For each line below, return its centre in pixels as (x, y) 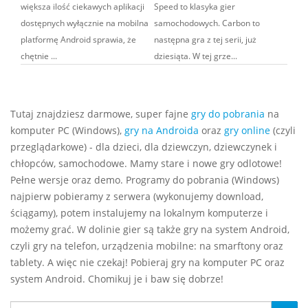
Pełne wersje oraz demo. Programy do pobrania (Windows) (145, 180)
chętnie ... (39, 56)
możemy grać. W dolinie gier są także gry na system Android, (150, 229)
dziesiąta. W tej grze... (196, 56)
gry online (247, 130)
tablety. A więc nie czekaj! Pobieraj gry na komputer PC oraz (147, 262)
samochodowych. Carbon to (207, 23)
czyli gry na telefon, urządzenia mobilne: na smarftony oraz (147, 246)
